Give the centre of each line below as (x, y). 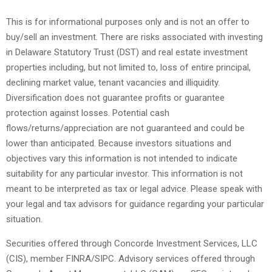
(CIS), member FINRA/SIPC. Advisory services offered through (131, 259)
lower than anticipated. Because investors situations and (119, 143)
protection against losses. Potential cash (88, 113)
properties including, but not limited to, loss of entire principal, (128, 67)
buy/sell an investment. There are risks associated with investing (134, 37)
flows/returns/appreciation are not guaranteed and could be (125, 128)
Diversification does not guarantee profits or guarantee (115, 98)
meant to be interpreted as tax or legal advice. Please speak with (134, 189)
